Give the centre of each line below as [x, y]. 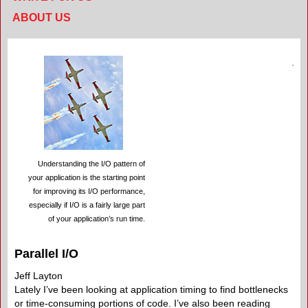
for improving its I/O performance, [89, 191]
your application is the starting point [87, 177]
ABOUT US [42, 18]
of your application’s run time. [97, 219]
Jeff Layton [38, 276]
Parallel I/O [46, 254]
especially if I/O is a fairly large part [87, 205]
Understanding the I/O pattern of [91, 164]
